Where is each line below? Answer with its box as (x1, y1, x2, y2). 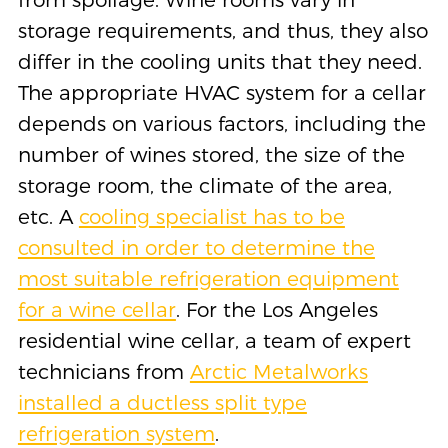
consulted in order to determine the (17, 235, 375, 261)
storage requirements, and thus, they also (17, 18, 428, 44)
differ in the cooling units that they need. (17, 49, 422, 75)
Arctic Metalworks (189, 359, 368, 385)
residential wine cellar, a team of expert (17, 328, 411, 354)
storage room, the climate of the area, (17, 173, 392, 199)
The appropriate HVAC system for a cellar (17, 80, 426, 106)
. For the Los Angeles (175, 297, 378, 323)
